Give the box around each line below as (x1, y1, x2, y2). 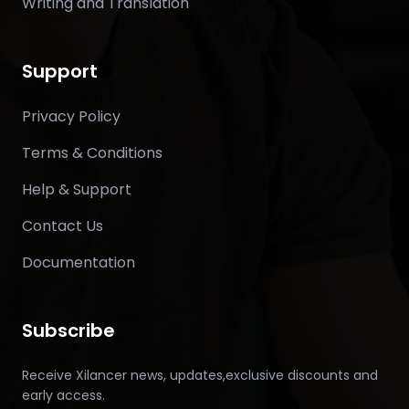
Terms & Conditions (22, 142, 163, 163)
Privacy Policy (22, 106, 121, 127)
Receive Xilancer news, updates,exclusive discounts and (22, 366, 378, 384)
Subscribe (22, 318, 115, 343)
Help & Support (22, 179, 131, 200)
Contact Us (22, 215, 103, 236)
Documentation (22, 252, 135, 273)
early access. (22, 386, 105, 404)
